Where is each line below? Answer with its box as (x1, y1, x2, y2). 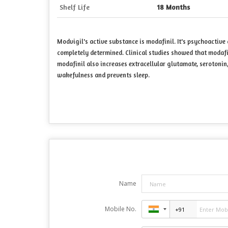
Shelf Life (60, 3, 90, 12)
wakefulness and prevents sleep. (57, 71, 150, 79)
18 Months (157, 3, 190, 12)
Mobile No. (104, 205, 136, 214)
